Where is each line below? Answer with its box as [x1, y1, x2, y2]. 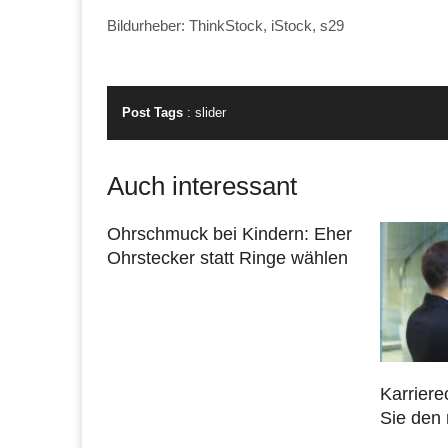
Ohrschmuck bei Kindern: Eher [107, 223, 352, 244]
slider [195, 104, 226, 120]
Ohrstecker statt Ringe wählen [107, 247, 348, 268]
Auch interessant [107, 170, 297, 201]
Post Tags [122, 104, 183, 120]
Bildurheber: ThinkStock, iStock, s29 [107, 16, 344, 34]
